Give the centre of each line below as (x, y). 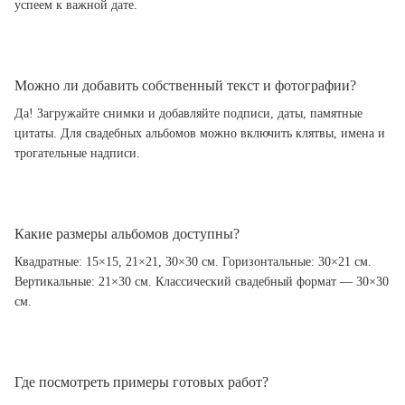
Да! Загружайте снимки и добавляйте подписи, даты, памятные (188, 113)
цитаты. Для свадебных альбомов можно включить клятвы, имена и (200, 133)
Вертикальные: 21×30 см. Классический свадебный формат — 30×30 (202, 281)
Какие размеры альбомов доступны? (127, 233)
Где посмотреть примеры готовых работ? (141, 381)
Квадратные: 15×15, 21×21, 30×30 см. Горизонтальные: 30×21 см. (193, 261)
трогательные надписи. (77, 153)
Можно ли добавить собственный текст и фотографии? (185, 85)
